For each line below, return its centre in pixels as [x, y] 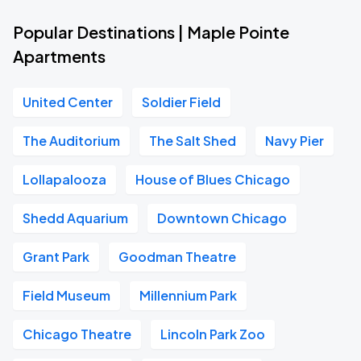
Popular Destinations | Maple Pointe [151, 32]
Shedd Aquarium [75, 218]
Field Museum [66, 295]
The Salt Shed [193, 141]
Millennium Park [188, 295]
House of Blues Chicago [213, 179]
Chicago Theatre [77, 334]
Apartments [59, 56]
